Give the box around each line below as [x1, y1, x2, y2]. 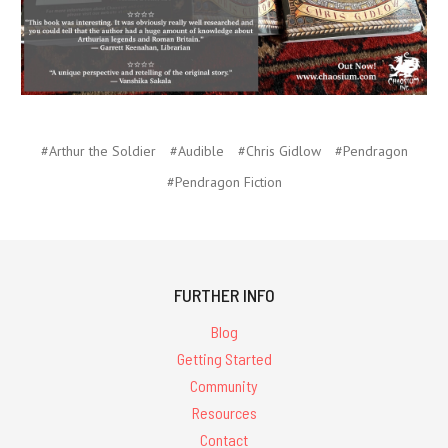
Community [190, 376, 258, 396]
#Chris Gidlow [237, 142, 321, 161]
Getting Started [176, 349, 272, 369]
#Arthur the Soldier [40, 142, 156, 161]
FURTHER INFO [173, 284, 275, 307]
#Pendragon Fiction [166, 173, 282, 192]
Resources [191, 402, 257, 422]
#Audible [169, 142, 224, 161]
